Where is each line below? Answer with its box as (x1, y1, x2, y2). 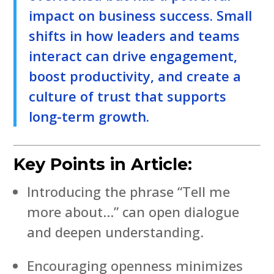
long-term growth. (29, 106, 150, 125)
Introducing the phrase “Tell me (27, 182, 231, 201)
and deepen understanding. (27, 222, 204, 241)
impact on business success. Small (29, 6, 253, 24)
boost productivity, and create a (29, 66, 242, 85)
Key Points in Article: (13, 154, 193, 174)
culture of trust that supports (29, 86, 227, 105)
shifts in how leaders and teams (29, 26, 240, 45)
